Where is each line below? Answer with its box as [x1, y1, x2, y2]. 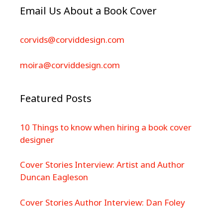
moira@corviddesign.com [20, 59, 120, 71]
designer [20, 133, 54, 145]
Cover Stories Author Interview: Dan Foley [20, 196, 185, 208]
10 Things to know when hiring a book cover [20, 121, 192, 133]
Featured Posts [20, 91, 92, 105]
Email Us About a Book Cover [20, 4, 157, 17]
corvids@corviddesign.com [20, 34, 124, 45]
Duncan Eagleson [20, 171, 88, 183]
